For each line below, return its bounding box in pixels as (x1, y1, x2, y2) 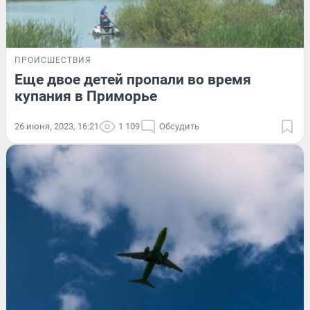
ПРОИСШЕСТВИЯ (15, 55, 91, 65)
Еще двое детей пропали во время (15, 71, 251, 88)
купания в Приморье (15, 87, 157, 104)
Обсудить (159, 120, 199, 131)
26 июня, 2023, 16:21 (15, 120, 99, 131)
